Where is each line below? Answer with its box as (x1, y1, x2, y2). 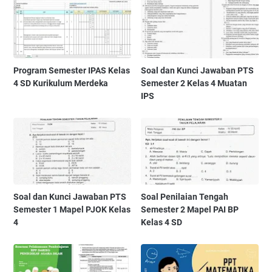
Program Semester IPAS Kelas (13, 66, 130, 76)
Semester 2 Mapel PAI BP (141, 204, 239, 214)
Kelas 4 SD (141, 217, 183, 227)
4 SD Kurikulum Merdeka (13, 78, 108, 89)
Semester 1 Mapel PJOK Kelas (13, 204, 131, 214)
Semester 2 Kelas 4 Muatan (141, 78, 248, 89)
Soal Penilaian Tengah (141, 191, 229, 202)
